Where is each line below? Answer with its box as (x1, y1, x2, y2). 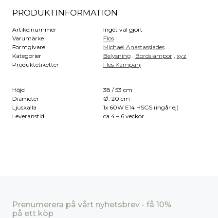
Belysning (103, 52, 131, 59)
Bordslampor (135, 52, 173, 59)
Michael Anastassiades (103, 43, 165, 51)
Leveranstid (12, 112, 44, 120)
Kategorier (12, 52, 41, 59)
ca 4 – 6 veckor (103, 112, 145, 120)
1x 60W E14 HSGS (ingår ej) (103, 103, 179, 111)
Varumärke (12, 34, 44, 42)
